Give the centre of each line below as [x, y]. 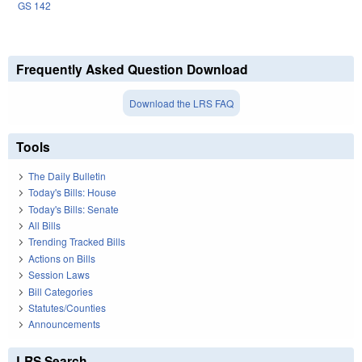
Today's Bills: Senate [74, 208]
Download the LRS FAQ [181, 103]
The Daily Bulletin [67, 175]
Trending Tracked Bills [77, 242]
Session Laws [59, 275]
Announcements [64, 324]
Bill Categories [61, 291]
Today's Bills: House [72, 192]
